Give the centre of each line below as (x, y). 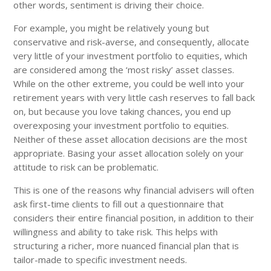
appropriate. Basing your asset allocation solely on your (129, 153)
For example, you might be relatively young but (112, 28)
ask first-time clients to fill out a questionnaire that (119, 204)
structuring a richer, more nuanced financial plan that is (126, 245)
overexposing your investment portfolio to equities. (121, 125)
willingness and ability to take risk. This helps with (116, 231)
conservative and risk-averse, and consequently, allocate (132, 41)
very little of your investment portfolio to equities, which (131, 55)
